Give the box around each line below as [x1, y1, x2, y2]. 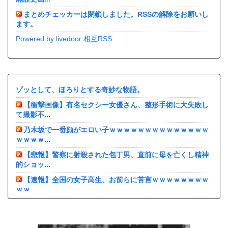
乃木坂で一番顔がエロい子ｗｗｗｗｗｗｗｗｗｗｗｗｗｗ [23, 126, 209, 134]
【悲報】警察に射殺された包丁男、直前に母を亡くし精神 [23, 151, 209, 159]
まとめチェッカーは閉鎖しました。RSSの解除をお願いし [23, 10, 209, 18]
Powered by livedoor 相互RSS [16, 35, 112, 43]
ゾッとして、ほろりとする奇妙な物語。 [16, 85, 144, 94]
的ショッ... [16, 160, 50, 168]
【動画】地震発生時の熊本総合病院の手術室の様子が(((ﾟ [23, 201, 206, 209]
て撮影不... [16, 110, 50, 119]
